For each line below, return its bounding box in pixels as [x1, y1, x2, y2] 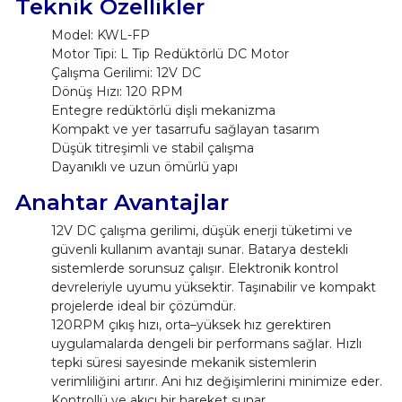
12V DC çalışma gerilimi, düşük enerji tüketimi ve [50, 222, 353, 239]
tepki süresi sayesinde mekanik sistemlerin [50, 354, 317, 371]
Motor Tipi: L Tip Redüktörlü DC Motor [50, 45, 289, 62]
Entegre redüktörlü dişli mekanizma [50, 101, 275, 118]
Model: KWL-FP [50, 26, 150, 43]
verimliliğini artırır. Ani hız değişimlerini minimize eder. [50, 372, 382, 389]
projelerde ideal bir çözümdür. [50, 297, 236, 314]
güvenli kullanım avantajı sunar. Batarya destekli [50, 240, 348, 258]
